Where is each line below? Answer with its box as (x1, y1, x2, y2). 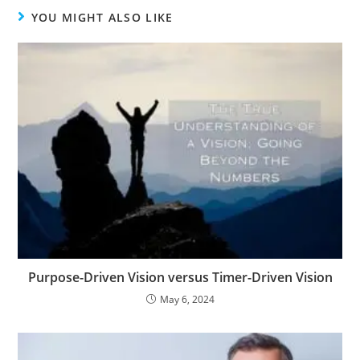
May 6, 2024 (159, 292, 215, 306)
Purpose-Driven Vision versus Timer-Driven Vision (27, 268, 333, 286)
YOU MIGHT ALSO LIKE (31, 10, 174, 25)
